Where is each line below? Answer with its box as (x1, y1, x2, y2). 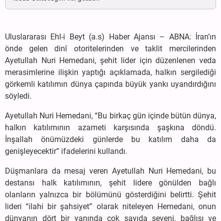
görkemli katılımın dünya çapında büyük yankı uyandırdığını (5, 79, 216, 89)
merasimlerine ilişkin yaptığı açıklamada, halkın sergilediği (5, 68, 216, 77)
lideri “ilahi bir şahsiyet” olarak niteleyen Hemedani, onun (5, 202, 216, 212)
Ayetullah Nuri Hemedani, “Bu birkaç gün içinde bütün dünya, (5, 111, 216, 121)
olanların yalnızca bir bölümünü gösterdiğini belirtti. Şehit (5, 190, 216, 200)
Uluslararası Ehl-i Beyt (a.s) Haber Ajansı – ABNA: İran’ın (5, 32, 216, 42)
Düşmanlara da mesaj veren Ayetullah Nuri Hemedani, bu (5, 166, 216, 176)
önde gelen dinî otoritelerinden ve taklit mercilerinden (5, 44, 216, 54)
